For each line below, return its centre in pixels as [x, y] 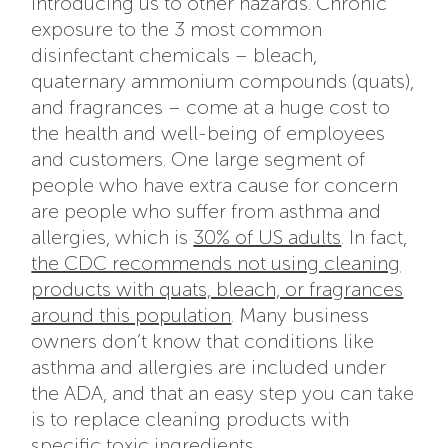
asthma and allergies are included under [209, 366]
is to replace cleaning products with [190, 418]
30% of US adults [267, 236]
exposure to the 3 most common [177, 28]
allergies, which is [112, 236]
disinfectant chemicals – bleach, [174, 54]
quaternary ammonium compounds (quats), [223, 80]
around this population [131, 314]
